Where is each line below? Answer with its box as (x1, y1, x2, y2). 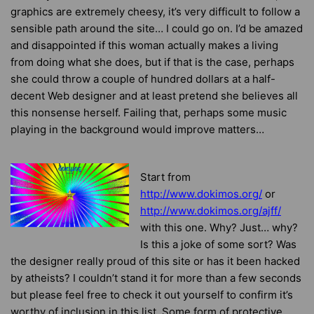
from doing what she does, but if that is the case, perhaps (11, 55, 294, 69)
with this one (140, 221, 204, 234)
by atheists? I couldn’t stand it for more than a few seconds (11, 271, 301, 285)
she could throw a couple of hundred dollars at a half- (11, 72, 275, 86)
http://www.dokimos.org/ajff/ (140, 204, 281, 217)
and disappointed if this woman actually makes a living (11, 39, 278, 52)
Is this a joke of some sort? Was (140, 238, 296, 251)
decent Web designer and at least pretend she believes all (11, 89, 298, 102)
